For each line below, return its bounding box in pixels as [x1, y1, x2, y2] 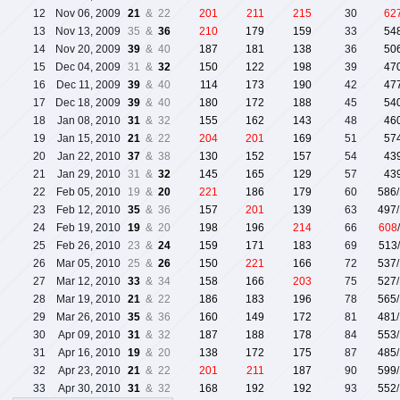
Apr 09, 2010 [58, 329, 121, 342]
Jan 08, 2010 [57, 114, 121, 128]
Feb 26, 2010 [56, 239, 121, 253]
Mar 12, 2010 [56, 275, 121, 288]
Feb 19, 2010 [56, 221, 121, 235]
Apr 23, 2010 [58, 364, 121, 378]
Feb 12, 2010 [56, 204, 121, 217]
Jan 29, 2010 [57, 168, 121, 181]
